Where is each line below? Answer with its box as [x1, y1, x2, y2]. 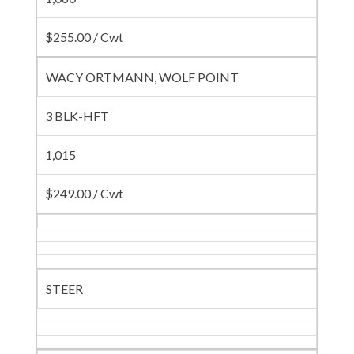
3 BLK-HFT [45, 108, 109, 123]
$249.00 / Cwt [45, 186, 123, 201]
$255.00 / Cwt [45, 29, 123, 44]
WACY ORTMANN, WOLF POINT [46, 70, 239, 85]
